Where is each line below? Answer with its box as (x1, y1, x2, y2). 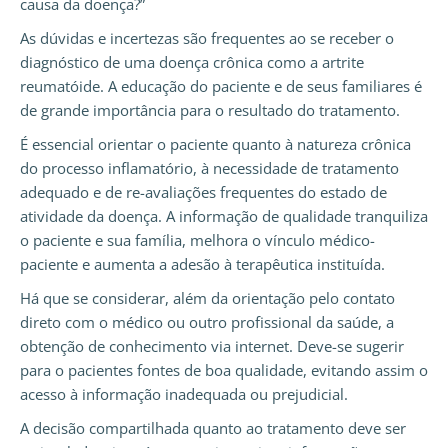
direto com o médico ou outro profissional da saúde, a (20, 312, 394, 333)
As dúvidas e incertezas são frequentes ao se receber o (20, 28, 394, 49)
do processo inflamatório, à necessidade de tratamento (20, 158, 399, 179)
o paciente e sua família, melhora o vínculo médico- (20, 230, 375, 251)
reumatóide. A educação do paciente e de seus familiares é (20, 76, 422, 97)
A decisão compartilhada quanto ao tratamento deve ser (20, 418, 406, 439)
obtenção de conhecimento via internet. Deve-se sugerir (20, 336, 404, 357)
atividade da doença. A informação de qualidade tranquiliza (20, 206, 428, 227)
